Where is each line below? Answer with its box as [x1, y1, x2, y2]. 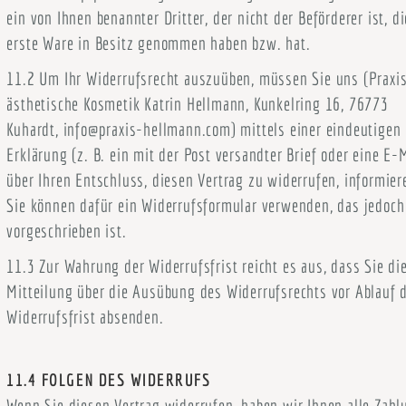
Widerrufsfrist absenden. [6, 306, 164, 327]
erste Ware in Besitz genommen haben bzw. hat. [6, 33, 311, 53]
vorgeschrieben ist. [6, 220, 127, 241]
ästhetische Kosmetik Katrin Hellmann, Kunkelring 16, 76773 [6, 93, 389, 114]
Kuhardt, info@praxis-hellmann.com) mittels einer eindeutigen [6, 119, 401, 140]
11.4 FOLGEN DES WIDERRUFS [6, 370, 211, 390]
